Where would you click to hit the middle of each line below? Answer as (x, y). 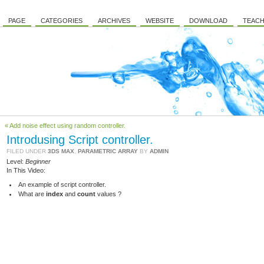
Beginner (38, 161)
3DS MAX (61, 151)
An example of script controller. (62, 184)
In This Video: (26, 170)
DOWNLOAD (208, 21)
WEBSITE (160, 21)
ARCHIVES (114, 21)
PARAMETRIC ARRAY (108, 151)
